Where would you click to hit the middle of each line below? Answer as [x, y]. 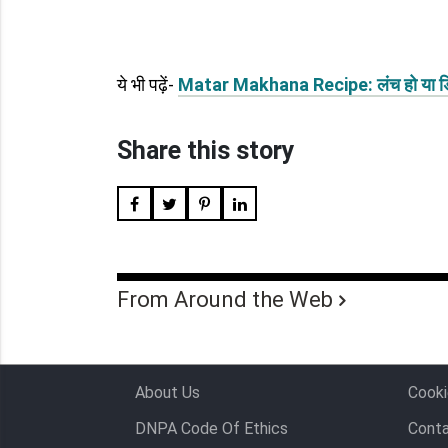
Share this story [206, 150]
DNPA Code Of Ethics [211, 428]
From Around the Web [225, 299]
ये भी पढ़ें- [147, 84]
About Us [167, 392]
